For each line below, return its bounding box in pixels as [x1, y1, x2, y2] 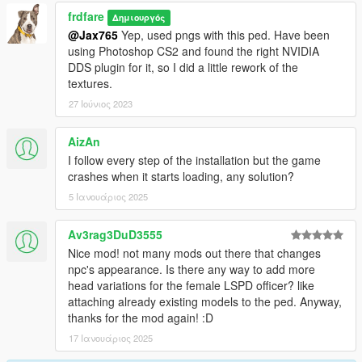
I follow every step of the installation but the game [68, 152, 321, 169]
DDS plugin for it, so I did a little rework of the [68, 59, 298, 76]
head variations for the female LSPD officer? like [68, 277, 314, 294]
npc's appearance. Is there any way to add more [68, 261, 315, 278]
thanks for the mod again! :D [68, 309, 213, 326]
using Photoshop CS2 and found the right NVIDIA [68, 43, 319, 60]
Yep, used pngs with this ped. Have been [118, 27, 330, 44]
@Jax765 [68, 27, 118, 44]
